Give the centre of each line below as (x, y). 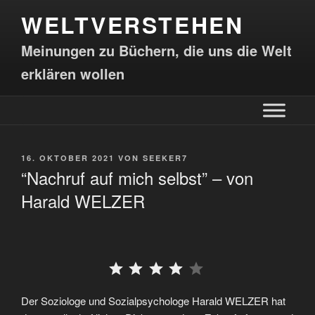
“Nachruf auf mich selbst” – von (137, 178)
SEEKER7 (165, 157)
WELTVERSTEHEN (133, 25)
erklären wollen (73, 73)
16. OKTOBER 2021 (68, 157)
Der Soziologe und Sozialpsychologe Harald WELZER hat (153, 301)
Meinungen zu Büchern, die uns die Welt (156, 50)
